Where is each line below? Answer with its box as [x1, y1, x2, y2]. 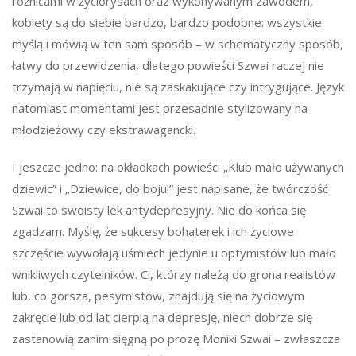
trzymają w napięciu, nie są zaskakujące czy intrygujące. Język [12, 78, 344, 95]
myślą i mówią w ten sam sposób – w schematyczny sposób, [12, 35, 343, 52]
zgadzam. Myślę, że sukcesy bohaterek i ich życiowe [12, 222, 294, 239]
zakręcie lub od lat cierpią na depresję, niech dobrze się [12, 308, 312, 325]
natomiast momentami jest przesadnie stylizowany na [12, 99, 308, 116]
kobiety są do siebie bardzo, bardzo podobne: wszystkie [12, 14, 322, 30]
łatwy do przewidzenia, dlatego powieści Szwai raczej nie [12, 56, 324, 73]
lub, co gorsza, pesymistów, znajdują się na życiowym [12, 287, 304, 304]
